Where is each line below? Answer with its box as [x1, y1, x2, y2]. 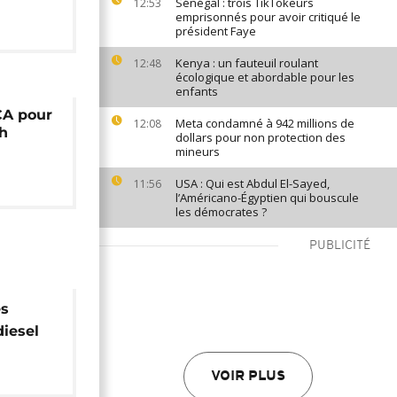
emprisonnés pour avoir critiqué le [175, 9, 361, 25]
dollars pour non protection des [175, 129, 346, 145]
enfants [175, 83, 218, 99]
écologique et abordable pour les [175, 69, 354, 85]
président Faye [175, 23, 256, 39]
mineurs [175, 144, 220, 160]
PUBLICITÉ [309, 239, 370, 253]
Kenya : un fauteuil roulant [175, 55, 318, 71]
